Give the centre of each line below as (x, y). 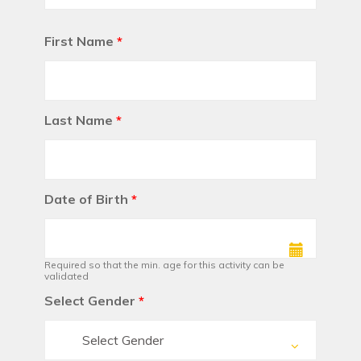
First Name (79, 41)
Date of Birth (86, 199)
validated (66, 276)
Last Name (79, 120)
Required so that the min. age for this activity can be (164, 265)
